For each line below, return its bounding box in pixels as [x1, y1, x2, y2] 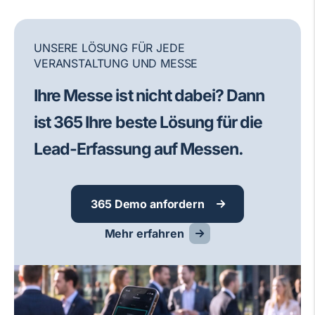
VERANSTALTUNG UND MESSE [34, 56, 198, 71]
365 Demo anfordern [91, 197, 205, 212]
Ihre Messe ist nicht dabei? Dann [34, 86, 265, 106]
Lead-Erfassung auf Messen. [34, 139, 244, 160]
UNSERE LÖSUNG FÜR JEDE [34, 41, 185, 56]
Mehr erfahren [104, 226, 184, 241]
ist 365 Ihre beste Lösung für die [34, 112, 263, 133]
